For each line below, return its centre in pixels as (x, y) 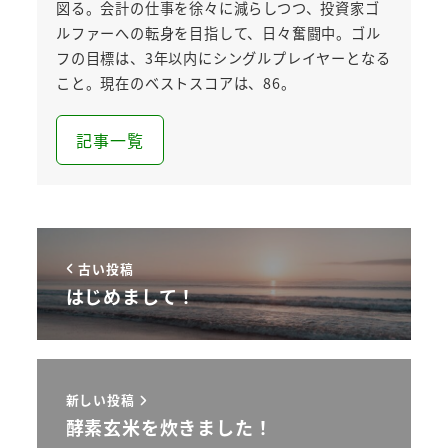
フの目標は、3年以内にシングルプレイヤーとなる (223, 58)
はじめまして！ (131, 295)
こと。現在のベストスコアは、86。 (175, 83)
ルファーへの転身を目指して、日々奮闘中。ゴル (218, 33)
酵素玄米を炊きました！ (169, 427)
